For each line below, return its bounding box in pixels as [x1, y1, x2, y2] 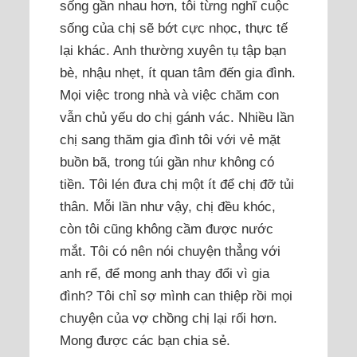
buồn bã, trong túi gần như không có [59, 154, 274, 171]
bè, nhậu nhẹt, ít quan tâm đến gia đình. [59, 65, 296, 81]
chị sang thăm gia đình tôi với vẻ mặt [59, 131, 280, 148]
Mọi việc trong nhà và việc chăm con [59, 87, 279, 104]
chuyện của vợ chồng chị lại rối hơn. [59, 310, 277, 327]
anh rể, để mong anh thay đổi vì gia [59, 265, 269, 282]
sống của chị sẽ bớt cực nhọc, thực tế [59, 20, 288, 37]
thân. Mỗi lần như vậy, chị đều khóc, [59, 198, 276, 215]
